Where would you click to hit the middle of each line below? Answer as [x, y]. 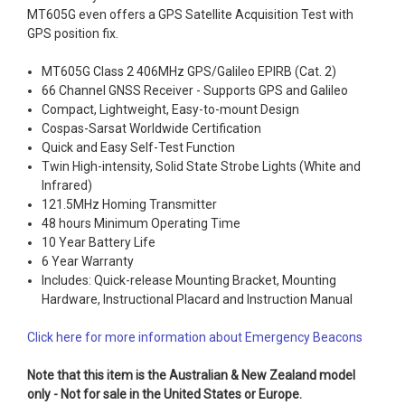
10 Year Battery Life [99, 242]
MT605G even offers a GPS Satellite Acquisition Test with [190, 14]
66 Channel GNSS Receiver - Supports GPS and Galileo [195, 90]
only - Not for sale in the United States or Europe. [165, 394]
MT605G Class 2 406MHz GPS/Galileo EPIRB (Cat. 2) [189, 71]
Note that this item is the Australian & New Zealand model [191, 375]
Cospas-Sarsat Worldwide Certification [152, 128]
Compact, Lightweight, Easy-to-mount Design [171, 109]
